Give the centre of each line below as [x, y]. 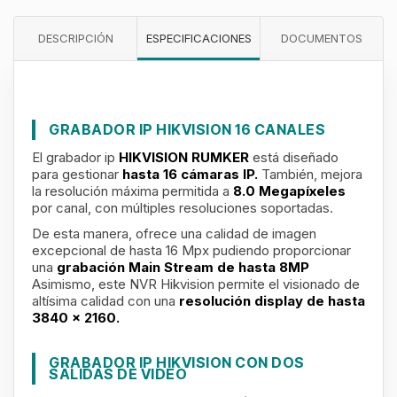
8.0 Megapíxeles [289, 191]
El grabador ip [75, 157]
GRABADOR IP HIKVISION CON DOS [177, 362]
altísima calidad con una [105, 301]
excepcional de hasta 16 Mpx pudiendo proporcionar [191, 250]
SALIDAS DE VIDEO [118, 374]
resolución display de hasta [272, 301]
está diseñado [296, 157]
